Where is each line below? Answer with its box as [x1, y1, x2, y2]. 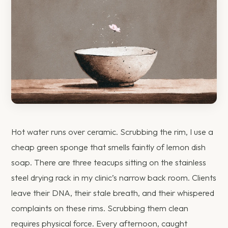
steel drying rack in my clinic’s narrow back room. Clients [11, 173, 217, 183]
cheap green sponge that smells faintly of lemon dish [11, 142, 206, 153]
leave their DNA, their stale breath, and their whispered [11, 188, 215, 198]
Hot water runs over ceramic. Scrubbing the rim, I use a [11, 127, 214, 137]
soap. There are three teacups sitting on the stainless [11, 157, 207, 168]
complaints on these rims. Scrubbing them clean [11, 203, 189, 214]
